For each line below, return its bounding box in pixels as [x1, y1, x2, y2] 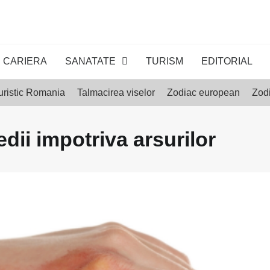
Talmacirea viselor [77, 87, 155, 98]
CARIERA [3, 56, 47, 66]
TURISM [146, 56, 183, 66]
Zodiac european [166, 87, 240, 98]
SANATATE [65, 56, 116, 66]
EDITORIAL [201, 56, 253, 66]
